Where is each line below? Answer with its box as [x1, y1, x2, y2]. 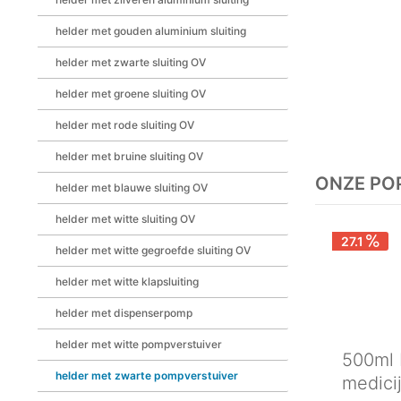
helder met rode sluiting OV [55, 118, 194, 132]
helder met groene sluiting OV [55, 87, 206, 100]
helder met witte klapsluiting [55, 275, 199, 288]
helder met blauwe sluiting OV [55, 181, 208, 194]
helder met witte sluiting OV [55, 212, 195, 226]
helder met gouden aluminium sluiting [55, 24, 246, 38]
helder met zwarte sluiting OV [55, 55, 206, 69]
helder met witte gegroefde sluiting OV [55, 243, 251, 257]
